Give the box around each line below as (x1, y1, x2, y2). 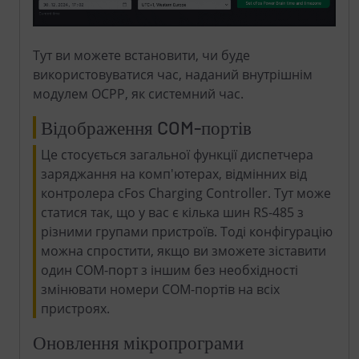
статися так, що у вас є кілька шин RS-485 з (41, 203, 304, 221)
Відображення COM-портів (41, 115, 252, 139)
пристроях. (41, 299, 110, 317)
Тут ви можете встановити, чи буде (33, 46, 250, 64)
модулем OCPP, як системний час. (33, 84, 244, 103)
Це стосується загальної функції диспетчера (41, 145, 313, 163)
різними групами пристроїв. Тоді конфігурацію (41, 222, 333, 240)
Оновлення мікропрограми (33, 330, 244, 353)
